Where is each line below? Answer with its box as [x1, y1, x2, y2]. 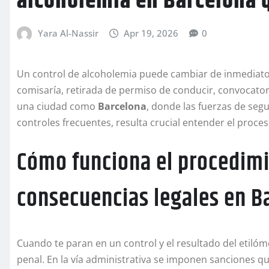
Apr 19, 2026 [124, 26, 179, 39]
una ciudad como [17, 100, 98, 113]
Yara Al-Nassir [37, 26, 98, 39]
